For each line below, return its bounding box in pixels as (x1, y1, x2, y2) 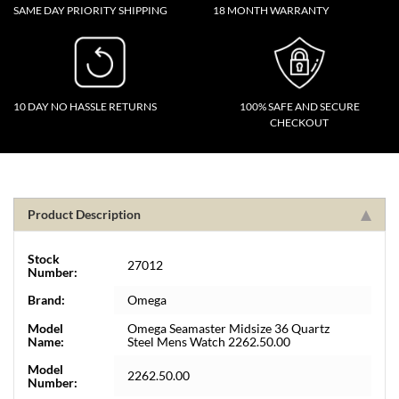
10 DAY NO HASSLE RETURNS (13, 100, 157, 113)
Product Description (28, 207, 141, 222)
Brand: (28, 292, 65, 307)
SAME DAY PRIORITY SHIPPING (13, 4, 167, 17)
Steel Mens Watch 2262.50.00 (127, 334, 290, 349)
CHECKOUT (270, 116, 329, 129)
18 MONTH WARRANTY (213, 4, 330, 17)
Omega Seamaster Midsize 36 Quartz (127, 321, 330, 336)
